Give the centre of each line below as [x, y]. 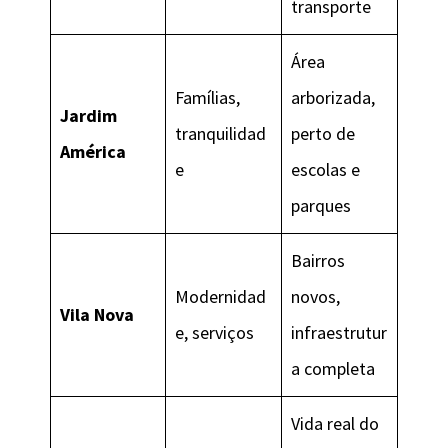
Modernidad [220, 296]
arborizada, [333, 97]
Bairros [318, 260]
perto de [323, 133]
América [93, 151]
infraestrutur [339, 332]
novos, [315, 296]
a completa [333, 368]
